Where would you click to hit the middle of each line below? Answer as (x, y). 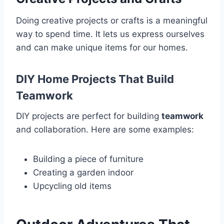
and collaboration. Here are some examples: (105, 130)
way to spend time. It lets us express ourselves (110, 34)
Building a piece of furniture (88, 159)
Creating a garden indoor (83, 173)
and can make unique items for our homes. (102, 48)
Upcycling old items (72, 186)
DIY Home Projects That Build (95, 79)
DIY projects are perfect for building (89, 116)
